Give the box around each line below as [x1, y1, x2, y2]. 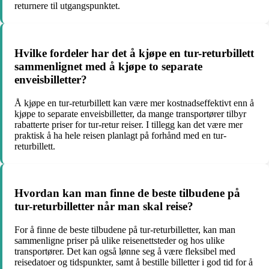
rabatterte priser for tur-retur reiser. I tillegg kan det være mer [14, 119, 243, 130]
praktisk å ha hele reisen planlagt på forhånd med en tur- [14, 130, 226, 141]
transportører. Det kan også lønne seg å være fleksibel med [14, 246, 235, 257]
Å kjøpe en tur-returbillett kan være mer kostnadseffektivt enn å [14, 97, 254, 108]
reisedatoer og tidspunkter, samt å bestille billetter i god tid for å [14, 257, 253, 268]
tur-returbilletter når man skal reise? [14, 200, 193, 213]
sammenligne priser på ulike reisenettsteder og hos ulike [14, 235, 225, 246]
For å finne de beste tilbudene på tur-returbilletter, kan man [14, 225, 235, 235]
